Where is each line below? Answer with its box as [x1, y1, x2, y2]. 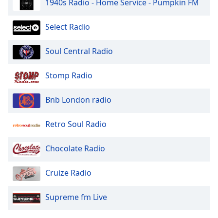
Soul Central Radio [45, 46, 113, 57]
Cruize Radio [45, 167, 91, 179]
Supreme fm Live [45, 192, 107, 203]
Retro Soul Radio [45, 119, 107, 130]
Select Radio [45, 21, 90, 33]
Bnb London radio [45, 94, 111, 106]
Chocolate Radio [45, 143, 105, 154]
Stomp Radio [45, 70, 92, 81]
